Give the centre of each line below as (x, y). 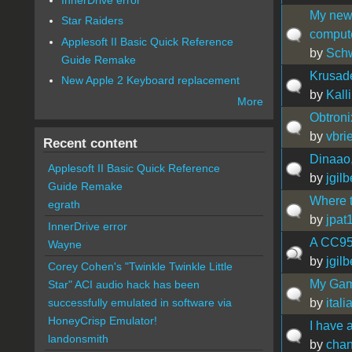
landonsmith (78, 339)
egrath (64, 205)
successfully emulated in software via (139, 303)
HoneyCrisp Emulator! (102, 321)
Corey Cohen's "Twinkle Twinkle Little (140, 267)
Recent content (90, 143)
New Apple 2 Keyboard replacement (151, 81)
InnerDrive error (87, 227)
